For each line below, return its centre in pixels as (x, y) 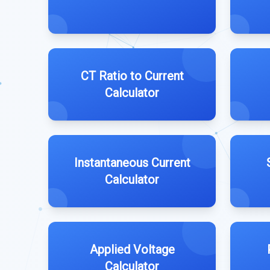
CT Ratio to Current (132, 76)
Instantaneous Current (132, 163)
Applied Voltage (132, 250)
